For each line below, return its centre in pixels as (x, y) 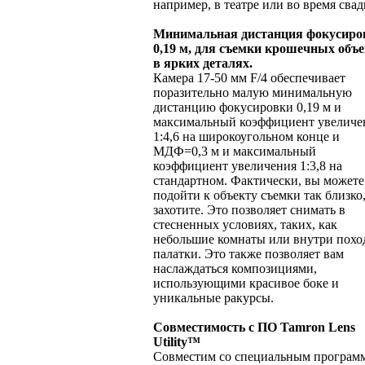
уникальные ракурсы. (213, 298)
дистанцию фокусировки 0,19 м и (247, 108)
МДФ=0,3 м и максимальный (235, 152)
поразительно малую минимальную (253, 93)
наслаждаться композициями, (235, 269)
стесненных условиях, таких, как (245, 225)
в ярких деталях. (203, 64)
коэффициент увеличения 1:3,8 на (248, 166)
